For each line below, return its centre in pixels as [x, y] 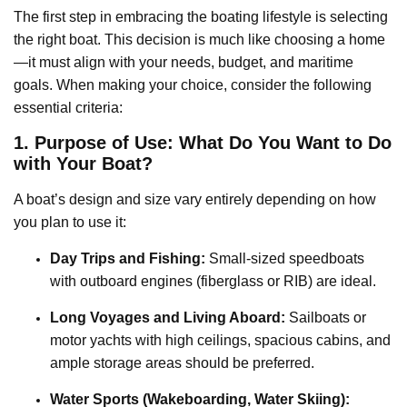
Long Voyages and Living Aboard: [168, 317]
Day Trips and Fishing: [128, 258]
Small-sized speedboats [285, 258]
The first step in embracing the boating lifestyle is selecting [201, 16]
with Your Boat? [83, 163]
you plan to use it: [70, 222]
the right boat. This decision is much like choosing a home [199, 39]
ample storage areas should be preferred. [182, 362]
